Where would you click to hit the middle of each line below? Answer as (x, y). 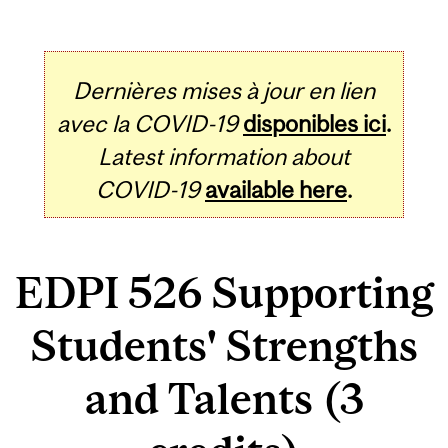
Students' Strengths (224, 346)
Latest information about (224, 156)
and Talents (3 (224, 399)
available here (276, 189)
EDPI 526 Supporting (224, 293)
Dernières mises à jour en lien (224, 90)
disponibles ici (314, 123)
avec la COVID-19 (147, 123)
